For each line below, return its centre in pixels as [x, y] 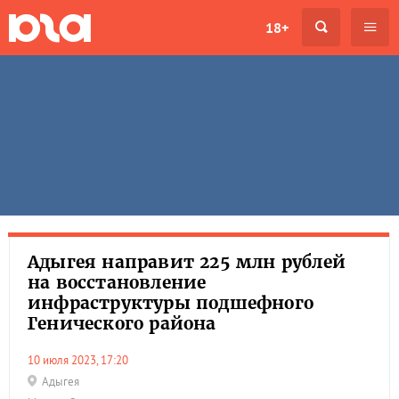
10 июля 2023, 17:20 [81, 360]
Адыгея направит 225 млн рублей [187, 262]
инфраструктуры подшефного [171, 303]
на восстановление [117, 282]
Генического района [122, 323]
